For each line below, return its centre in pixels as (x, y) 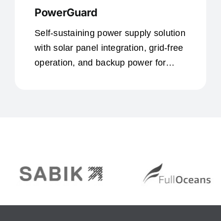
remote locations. (69, 77)
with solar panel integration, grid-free (109, 48)
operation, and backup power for (100, 62)
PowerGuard (66, 12)
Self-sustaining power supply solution (110, 33)
